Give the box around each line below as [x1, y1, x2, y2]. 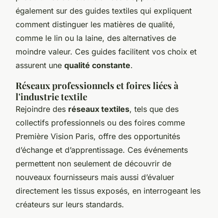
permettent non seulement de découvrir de [16, 158, 171, 168]
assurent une [16, 60, 64, 70]
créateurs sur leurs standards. [16, 199, 124, 209]
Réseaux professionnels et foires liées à [16, 79, 179, 91]
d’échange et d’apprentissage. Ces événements [16, 145, 188, 155]
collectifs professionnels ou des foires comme [16, 117, 185, 127]
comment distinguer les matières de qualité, [16, 19, 175, 29]
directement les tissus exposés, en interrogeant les [16, 185, 200, 196]
